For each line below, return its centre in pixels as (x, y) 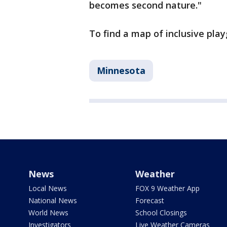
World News (48, 213)
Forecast (149, 200)
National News (53, 200)
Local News (48, 188)
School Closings (161, 213)
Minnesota (121, 70)
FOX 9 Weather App (167, 188)
